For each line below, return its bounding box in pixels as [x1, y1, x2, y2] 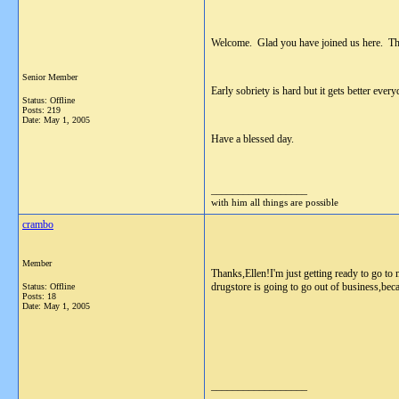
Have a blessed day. [211, 133, 297, 145]
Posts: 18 [22, 291, 56, 301]
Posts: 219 [22, 105, 61, 115]
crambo [22, 218, 53, 231]
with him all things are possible [211, 197, 338, 208]
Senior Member [22, 72, 77, 82]
